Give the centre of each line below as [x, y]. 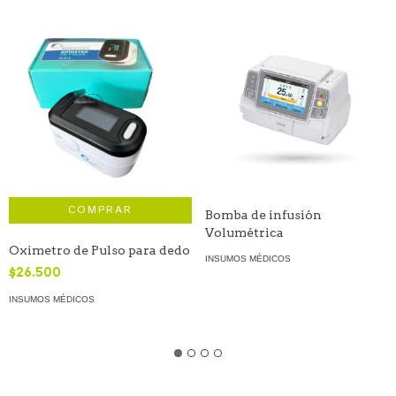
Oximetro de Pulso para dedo [99, 250]
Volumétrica [244, 232]
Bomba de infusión [263, 214]
